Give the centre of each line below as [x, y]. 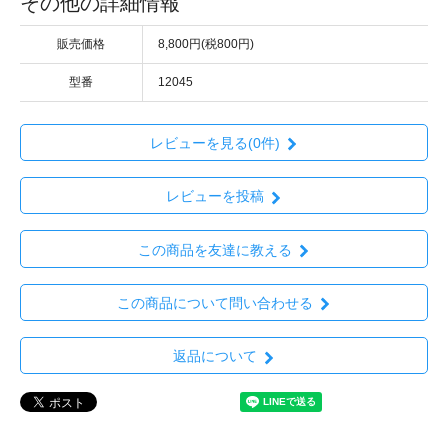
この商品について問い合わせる [214, 302]
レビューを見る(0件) [214, 143]
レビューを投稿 [214, 196]
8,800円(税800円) [206, 43]
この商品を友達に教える [214, 249]
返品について [214, 356]
